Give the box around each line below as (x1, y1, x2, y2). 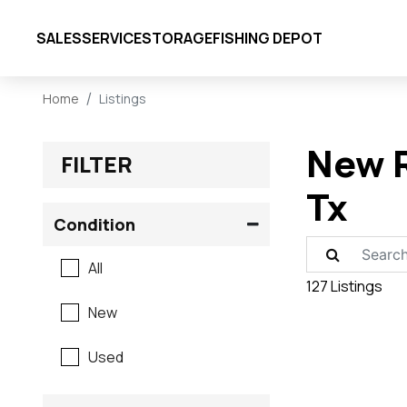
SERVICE (82, 27, 143, 48)
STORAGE (142, 27, 213, 48)
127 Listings (306, 275, 383, 296)
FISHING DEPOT (213, 27, 323, 48)
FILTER (61, 148, 134, 179)
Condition (54, 213, 136, 235)
